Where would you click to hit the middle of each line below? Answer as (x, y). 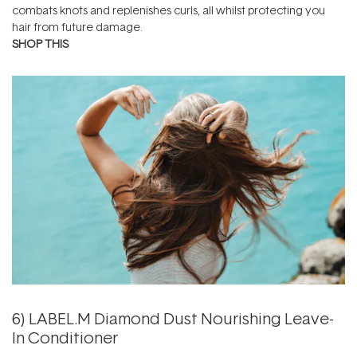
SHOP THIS (40, 44)
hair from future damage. (77, 27)
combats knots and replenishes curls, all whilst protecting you (169, 10)
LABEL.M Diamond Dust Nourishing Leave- (181, 318)
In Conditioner (65, 337)
